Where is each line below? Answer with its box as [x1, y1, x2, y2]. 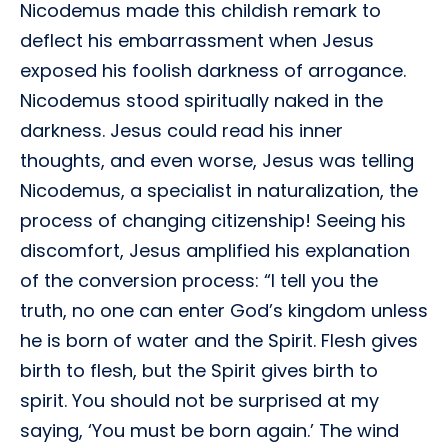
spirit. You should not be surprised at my [20, 388, 379, 413]
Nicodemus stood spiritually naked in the [20, 88, 383, 113]
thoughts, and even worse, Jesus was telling [20, 148, 414, 173]
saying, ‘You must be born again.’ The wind [20, 418, 399, 443]
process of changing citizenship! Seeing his [20, 208, 406, 233]
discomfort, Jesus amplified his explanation [20, 238, 410, 263]
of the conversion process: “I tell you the [20, 268, 378, 293]
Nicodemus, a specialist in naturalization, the [20, 178, 418, 203]
